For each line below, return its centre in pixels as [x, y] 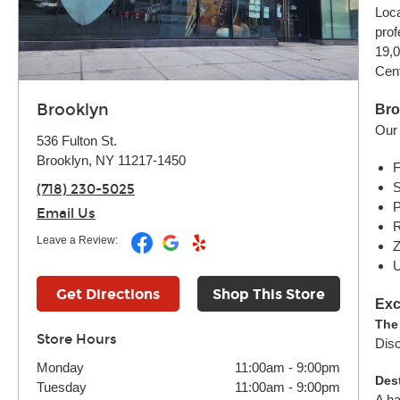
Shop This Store [269, 294]
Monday [60, 367]
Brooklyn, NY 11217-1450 [111, 160]
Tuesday [62, 387]
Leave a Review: [77, 240]
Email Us [66, 213]
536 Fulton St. [77, 141]
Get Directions [108, 294]
